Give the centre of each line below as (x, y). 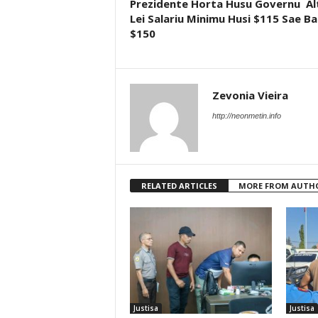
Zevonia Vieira (250, 95)
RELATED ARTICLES (179, 186)
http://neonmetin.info (246, 116)
